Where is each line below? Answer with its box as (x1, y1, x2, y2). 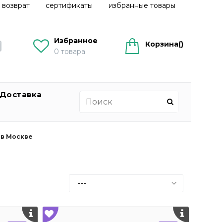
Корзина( (145, 39, 181, 49)
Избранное (54, 36, 98, 45)
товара (61, 47, 85, 56)
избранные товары (109, 1, 175, 10)
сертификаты (46, 1, 93, 10)
